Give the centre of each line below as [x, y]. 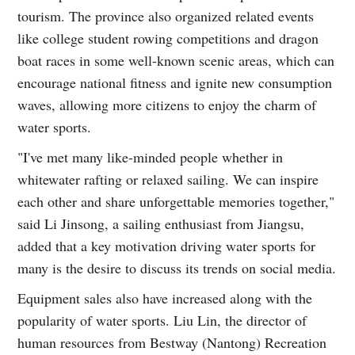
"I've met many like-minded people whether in [151, 157]
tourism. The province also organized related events [166, 15]
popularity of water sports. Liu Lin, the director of [162, 320]
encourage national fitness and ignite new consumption [175, 82]
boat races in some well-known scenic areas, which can [176, 60]
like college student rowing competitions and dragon [168, 38]
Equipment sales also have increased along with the [165, 298]
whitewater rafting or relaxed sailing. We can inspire [168, 179]
